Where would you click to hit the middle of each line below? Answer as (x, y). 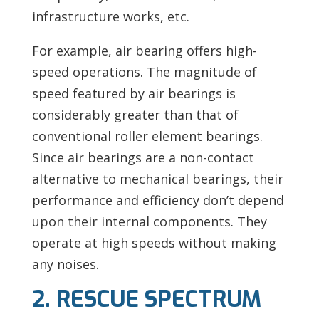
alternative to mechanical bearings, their (157, 178)
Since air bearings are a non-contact (143, 157)
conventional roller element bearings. (147, 136)
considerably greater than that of (135, 114)
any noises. (65, 264)
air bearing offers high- (186, 50)
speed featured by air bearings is (134, 93)
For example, (72, 50)
